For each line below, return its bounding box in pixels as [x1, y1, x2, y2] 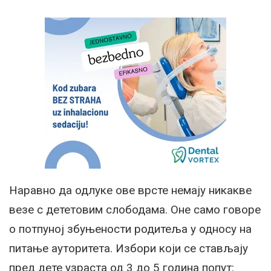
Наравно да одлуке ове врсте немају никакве [9, 183, 252, 197]
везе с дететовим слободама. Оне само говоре [9, 202, 261, 217]
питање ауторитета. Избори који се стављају [9, 241, 248, 255]
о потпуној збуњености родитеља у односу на [9, 221, 252, 236]
